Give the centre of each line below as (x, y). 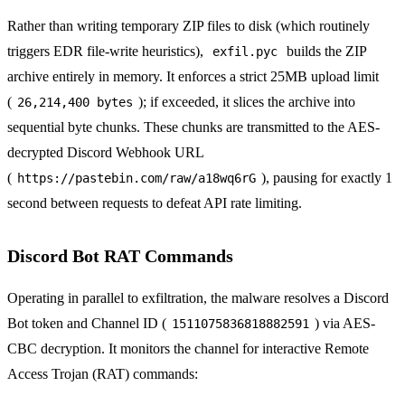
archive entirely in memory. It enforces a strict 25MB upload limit (193, 76)
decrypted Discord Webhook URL (105, 152)
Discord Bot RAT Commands (120, 255)
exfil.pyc (245, 51)
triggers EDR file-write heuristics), (107, 51)
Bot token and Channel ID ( (87, 323)
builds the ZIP (325, 51)
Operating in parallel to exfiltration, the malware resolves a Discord (198, 297)
